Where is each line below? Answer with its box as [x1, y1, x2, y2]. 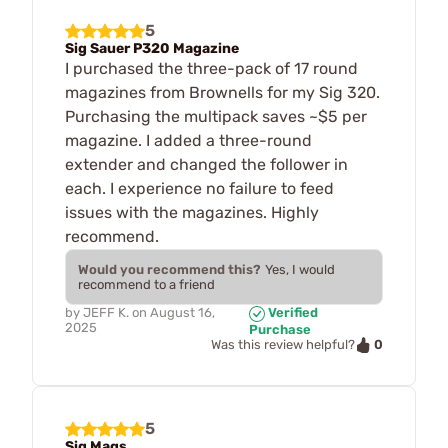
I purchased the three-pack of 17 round [65, 58, 358, 78]
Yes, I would [265, 261, 335, 277]
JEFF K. [83, 304, 129, 320]
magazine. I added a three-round [65, 130, 312, 150]
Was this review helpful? [211, 337, 355, 353]
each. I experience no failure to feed [65, 178, 334, 198]
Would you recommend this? [78, 261, 261, 277]
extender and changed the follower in [65, 154, 348, 174]
